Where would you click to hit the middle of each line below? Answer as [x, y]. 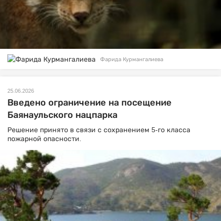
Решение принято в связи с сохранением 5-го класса [99, 130]
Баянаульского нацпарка [62, 115]
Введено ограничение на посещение [90, 103]
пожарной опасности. [44, 139]
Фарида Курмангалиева [132, 59]
